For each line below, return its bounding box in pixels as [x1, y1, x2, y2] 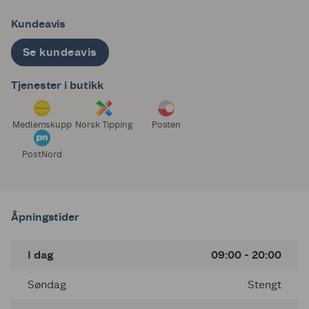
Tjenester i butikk [11, 79, 103, 92]
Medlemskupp [12, 119, 72, 130]
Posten [151, 119, 181, 130]
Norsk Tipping [74, 119, 134, 130]
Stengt [248, 278, 281, 292]
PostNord [22, 149, 62, 160]
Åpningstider [11, 210, 80, 224]
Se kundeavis [23, 46, 97, 59]
